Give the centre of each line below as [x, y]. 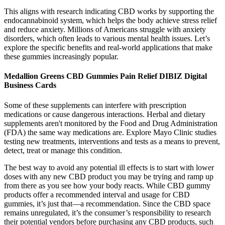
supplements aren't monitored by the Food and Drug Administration [111, 123]
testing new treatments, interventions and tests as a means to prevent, [112, 141]
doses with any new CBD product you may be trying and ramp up [109, 176]
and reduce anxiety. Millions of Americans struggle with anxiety [105, 29]
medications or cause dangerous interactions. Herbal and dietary [105, 114]
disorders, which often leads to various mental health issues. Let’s [107, 38]
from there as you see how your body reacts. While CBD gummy [107, 185]
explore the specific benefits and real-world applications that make [108, 47]
